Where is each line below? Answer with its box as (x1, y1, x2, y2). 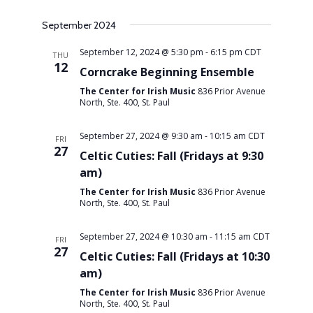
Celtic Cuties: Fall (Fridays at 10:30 (79, 248, 270, 264)
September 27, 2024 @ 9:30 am (79, 129, 203, 142)
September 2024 (41, 18, 116, 31)
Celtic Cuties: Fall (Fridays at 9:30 (79, 147, 263, 163)
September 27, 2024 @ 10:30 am (79, 230, 208, 242)
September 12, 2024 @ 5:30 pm (79, 45, 203, 58)
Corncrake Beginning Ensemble (79, 64, 254, 80)
